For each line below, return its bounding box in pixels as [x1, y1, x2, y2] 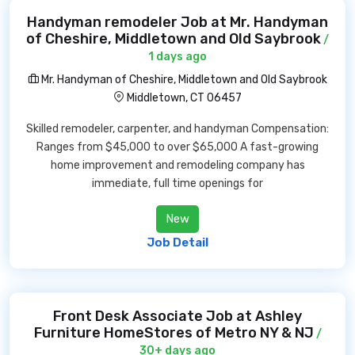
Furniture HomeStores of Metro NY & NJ [33, 324, 314, 342]
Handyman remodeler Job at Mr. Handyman [27, 13, 328, 31]
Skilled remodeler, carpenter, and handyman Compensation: [26, 122, 329, 136]
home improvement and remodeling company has [50, 158, 305, 172]
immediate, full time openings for [92, 177, 263, 190]
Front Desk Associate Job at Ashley [53, 307, 302, 325]
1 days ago [148, 50, 207, 63]
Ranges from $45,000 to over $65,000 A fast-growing [36, 140, 319, 154]
